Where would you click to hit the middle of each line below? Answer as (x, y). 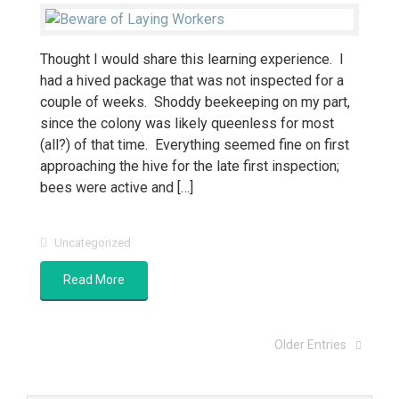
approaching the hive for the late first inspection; (190, 166)
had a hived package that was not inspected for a (192, 81)
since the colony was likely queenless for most (187, 123)
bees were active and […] (117, 187)
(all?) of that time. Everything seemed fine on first (195, 145)
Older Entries (310, 345)
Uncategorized (93, 243)
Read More (94, 280)
